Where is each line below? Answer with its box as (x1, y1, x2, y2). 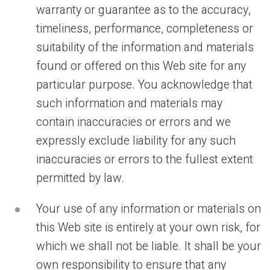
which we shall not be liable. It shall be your (36, 238, 261, 255)
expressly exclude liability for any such (36, 133, 236, 149)
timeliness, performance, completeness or (36, 20, 253, 37)
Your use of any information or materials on (36, 201, 261, 218)
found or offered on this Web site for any (36, 58, 246, 75)
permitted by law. (36, 170, 124, 187)
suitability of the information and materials (36, 39, 254, 56)
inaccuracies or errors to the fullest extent (36, 151, 253, 168)
